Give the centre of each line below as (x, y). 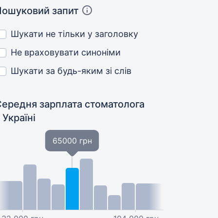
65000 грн (72, 141)
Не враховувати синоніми (66, 52)
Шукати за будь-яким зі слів (71, 71)
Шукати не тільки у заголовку (75, 34)
